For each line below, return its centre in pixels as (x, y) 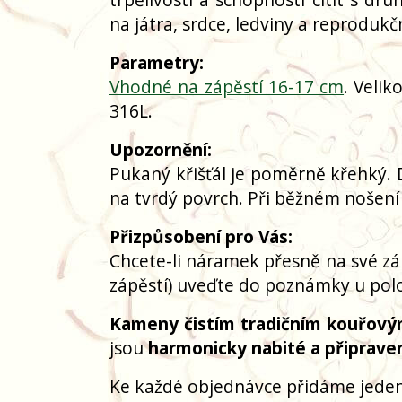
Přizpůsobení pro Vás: (201, 236)
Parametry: (157, 62)
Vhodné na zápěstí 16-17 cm (227, 87)
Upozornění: (161, 149)
